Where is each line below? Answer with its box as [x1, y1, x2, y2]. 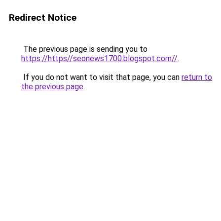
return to [182, 73, 212, 82]
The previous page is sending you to [21, 44, 147, 54]
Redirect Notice [9, 12, 76, 23]
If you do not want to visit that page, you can [21, 73, 182, 82]
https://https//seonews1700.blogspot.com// [21, 54, 178, 63]
